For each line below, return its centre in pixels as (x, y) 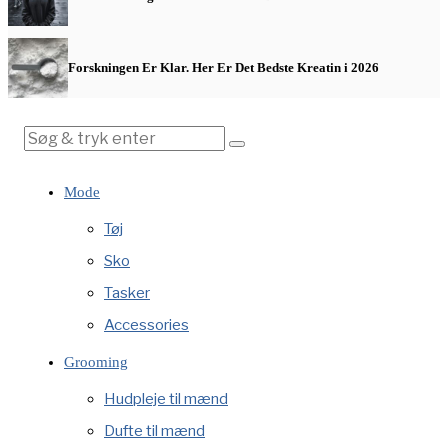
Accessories (146, 324)
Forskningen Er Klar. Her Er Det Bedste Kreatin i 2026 (223, 67)
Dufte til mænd (154, 430)
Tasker (127, 292)
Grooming (96, 361)
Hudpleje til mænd (166, 398)
